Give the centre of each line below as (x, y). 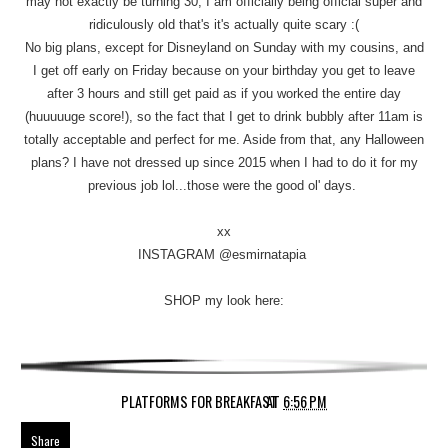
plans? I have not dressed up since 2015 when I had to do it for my (224, 162)
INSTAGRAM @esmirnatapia (224, 254)
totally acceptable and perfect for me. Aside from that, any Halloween (224, 139)
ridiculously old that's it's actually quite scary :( (224, 24)
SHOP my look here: (224, 300)
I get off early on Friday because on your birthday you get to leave (224, 70)
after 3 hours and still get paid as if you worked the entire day (224, 93)
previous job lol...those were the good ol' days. (224, 185)
